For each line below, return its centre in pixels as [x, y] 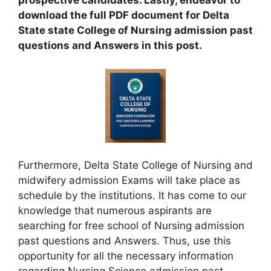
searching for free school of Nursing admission [131, 226]
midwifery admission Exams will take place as [129, 181]
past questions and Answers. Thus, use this [125, 241]
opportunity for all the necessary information [126, 256]
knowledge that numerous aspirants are [115, 211]
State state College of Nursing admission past [135, 30]
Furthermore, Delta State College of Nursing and [135, 165]
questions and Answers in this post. [111, 45]
